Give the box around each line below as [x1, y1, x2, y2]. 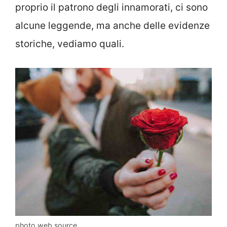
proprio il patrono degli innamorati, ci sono [15, 2, 208, 14]
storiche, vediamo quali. [15, 38, 124, 50]
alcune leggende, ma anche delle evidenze [15, 20, 210, 32]
